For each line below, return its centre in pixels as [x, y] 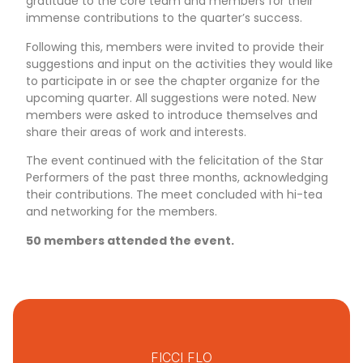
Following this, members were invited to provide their [175, 47]
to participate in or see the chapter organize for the [173, 81]
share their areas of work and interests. [137, 132]
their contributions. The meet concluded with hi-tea [175, 195]
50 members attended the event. [130, 240]
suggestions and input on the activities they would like [180, 64]
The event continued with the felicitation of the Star [175, 161]
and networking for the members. [122, 212]
